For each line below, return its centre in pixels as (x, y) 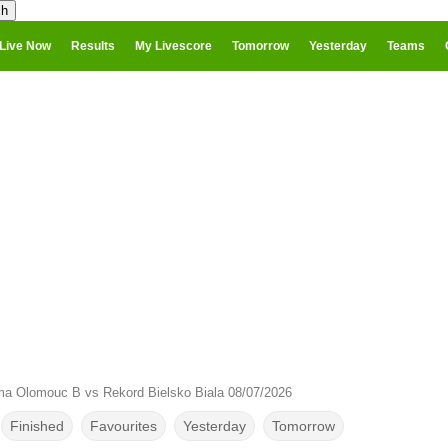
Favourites (123, 426)
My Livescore (173, 46)
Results (93, 46)
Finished (36, 426)
